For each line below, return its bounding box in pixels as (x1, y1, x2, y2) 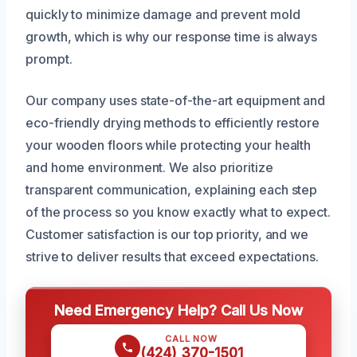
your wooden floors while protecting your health (25, 136, 312, 153)
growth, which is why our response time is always (25, 28, 318, 45)
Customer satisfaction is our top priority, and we (25, 226, 309, 242)
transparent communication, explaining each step (25, 181, 318, 198)
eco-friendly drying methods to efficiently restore (25, 114, 320, 131)
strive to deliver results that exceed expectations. (25, 248, 319, 265)
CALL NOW (165, 332, 218, 344)
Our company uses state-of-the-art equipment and (25, 92, 326, 108)
